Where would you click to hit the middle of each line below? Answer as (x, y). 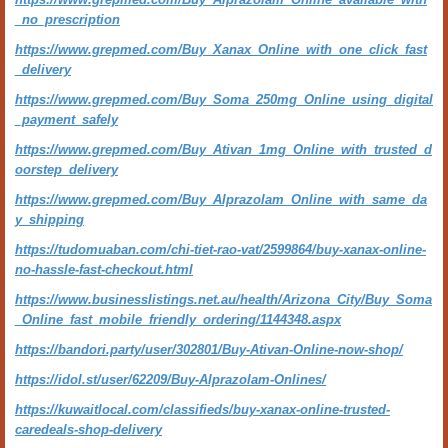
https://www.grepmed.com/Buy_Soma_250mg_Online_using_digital (224, 99)
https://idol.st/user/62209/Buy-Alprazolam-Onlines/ (170, 379)
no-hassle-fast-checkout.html (104, 269)
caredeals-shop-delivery (88, 429)
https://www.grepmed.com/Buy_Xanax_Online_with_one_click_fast (221, 49)
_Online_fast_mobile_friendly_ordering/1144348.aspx (178, 319)
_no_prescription (67, 19)
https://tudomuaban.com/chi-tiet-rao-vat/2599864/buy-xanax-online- (220, 249)
